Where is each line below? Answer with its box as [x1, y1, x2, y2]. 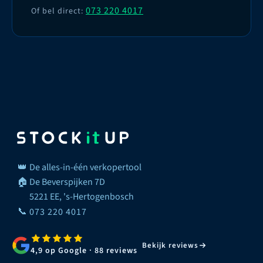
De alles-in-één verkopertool [29, 161, 141, 174]
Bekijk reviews [142, 240, 198, 251]
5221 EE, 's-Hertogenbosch [29, 190, 134, 204]
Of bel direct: [31, 5, 86, 18]
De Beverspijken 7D [29, 176, 105, 189]
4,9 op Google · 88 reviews [31, 245, 137, 257]
